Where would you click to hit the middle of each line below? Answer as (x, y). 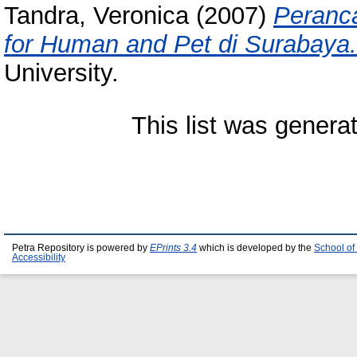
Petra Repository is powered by (81, 248)
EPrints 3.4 (173, 248)
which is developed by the (255, 248)
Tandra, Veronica (96, 16)
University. (61, 73)
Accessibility (39, 257)
